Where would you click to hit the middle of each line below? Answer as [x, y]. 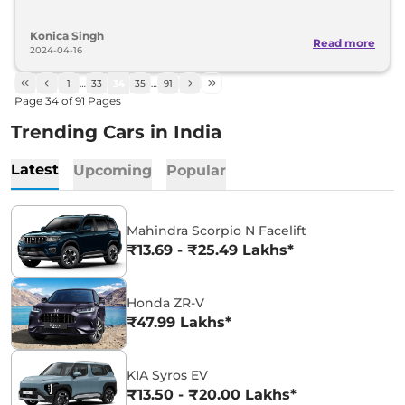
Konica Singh [67, 36]
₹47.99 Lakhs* [179, 322]
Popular [196, 170]
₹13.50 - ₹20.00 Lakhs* [212, 395]
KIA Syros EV [167, 375]
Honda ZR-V [165, 303]
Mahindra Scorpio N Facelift [217, 231]
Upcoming [113, 170]
